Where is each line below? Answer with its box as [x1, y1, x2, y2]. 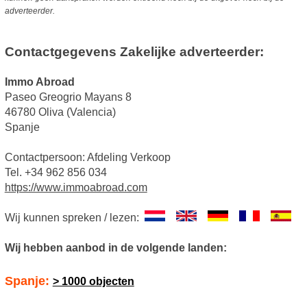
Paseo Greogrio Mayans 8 [4, 90, 132, 103]
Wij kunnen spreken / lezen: [4, 211, 145, 223]
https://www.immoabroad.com [4, 181, 147, 193]
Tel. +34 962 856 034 [4, 166, 107, 178]
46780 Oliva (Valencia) [4, 106, 116, 118]
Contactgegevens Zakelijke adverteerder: [4, 44, 264, 59]
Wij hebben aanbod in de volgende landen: [4, 241, 227, 254]
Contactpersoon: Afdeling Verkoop [4, 151, 171, 163]
